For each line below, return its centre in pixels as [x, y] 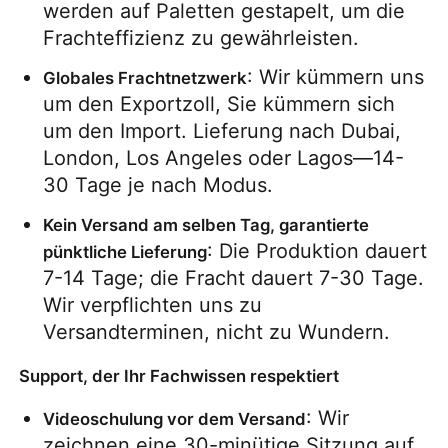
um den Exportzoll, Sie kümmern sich [219, 103]
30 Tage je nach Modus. [158, 184]
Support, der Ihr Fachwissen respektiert [179, 375]
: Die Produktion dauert [317, 250]
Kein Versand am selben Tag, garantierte [206, 224]
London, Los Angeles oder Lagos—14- [224, 157]
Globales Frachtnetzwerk [145, 77]
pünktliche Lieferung [125, 251]
